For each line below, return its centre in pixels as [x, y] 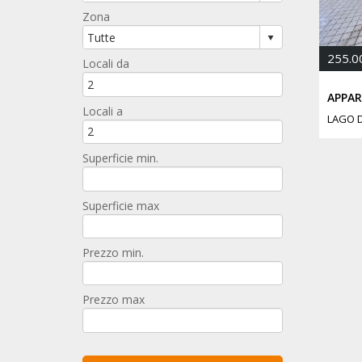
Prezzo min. [113, 253]
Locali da [106, 64]
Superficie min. [120, 158]
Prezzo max [114, 300]
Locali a [103, 111]
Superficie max [121, 205]
